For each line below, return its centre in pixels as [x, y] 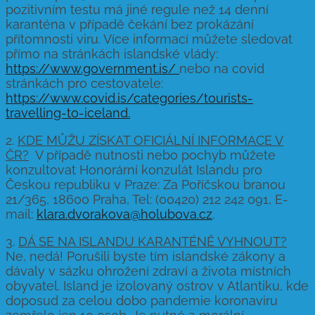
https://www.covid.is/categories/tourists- [129, 98]
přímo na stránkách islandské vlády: [112, 53]
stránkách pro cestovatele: [84, 83]
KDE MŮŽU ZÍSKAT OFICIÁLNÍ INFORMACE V [150, 140]
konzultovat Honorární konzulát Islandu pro [134, 169]
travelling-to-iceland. [68, 112]
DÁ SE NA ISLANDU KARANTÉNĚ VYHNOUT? [153, 241]
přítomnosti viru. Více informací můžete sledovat [149, 39]
